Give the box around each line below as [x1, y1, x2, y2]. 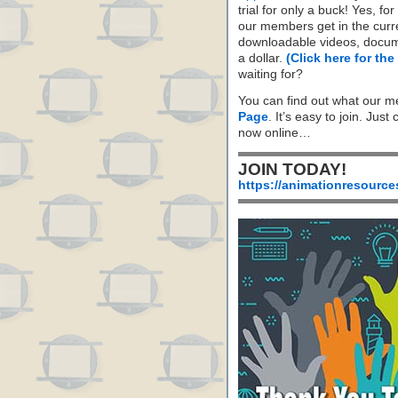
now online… [238, 126, 311, 139]
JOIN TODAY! [238, 160, 346, 179]
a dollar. [238, 52, 286, 65]
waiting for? [238, 68, 303, 81]
